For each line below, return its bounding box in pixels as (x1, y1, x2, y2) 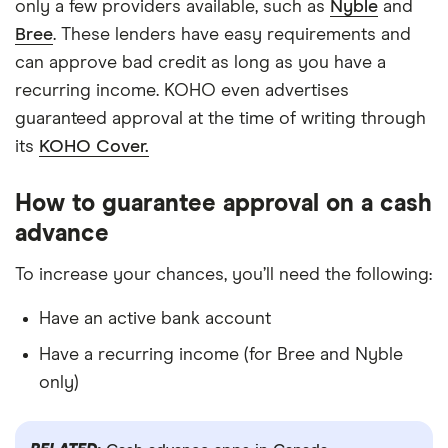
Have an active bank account (39, 310, 271, 328)
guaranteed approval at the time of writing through (15, 110, 426, 128)
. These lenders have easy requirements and (53, 26, 411, 44)
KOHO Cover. (39, 138, 149, 156)
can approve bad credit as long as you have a (15, 54, 386, 72)
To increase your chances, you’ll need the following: (15, 266, 432, 284)
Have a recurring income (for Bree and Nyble (39, 346, 403, 364)
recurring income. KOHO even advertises (15, 82, 349, 100)
